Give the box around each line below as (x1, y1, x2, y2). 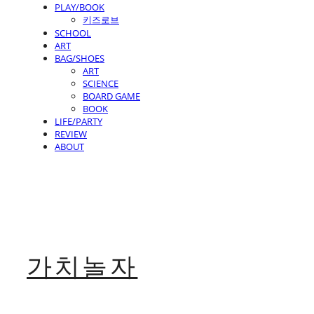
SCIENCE (83, 77, 118, 90)
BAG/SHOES (55, 52, 104, 64)
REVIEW (55, 128, 87, 140)
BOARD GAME (83, 90, 140, 102)
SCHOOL (55, 27, 91, 39)
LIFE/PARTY (55, 115, 102, 128)
